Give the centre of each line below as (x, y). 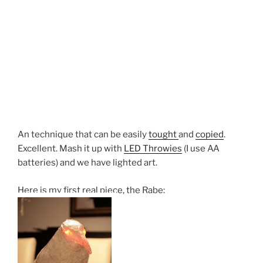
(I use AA (201, 149)
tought (163, 135)
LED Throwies (153, 149)
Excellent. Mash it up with (71, 149)
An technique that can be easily (83, 135)
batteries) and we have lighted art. (87, 163)
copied (210, 135)
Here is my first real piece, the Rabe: (91, 190)
